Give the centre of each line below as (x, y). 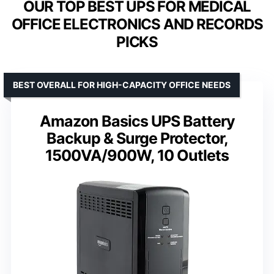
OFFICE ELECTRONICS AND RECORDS (137, 24)
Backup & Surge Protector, (137, 138)
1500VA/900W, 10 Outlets (137, 155)
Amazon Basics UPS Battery (137, 121)
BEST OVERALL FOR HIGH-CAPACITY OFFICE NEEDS (122, 84)
